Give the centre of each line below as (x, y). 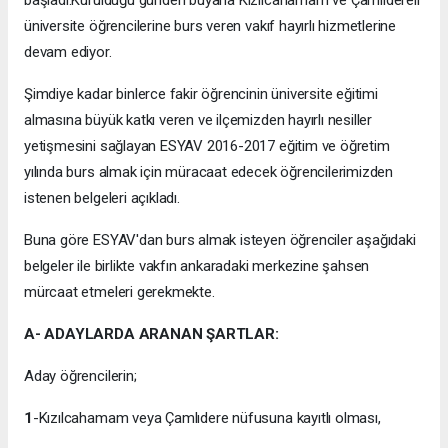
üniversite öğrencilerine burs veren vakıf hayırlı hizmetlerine (210, 26)
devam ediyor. (68, 52)
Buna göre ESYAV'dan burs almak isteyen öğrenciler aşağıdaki (220, 240)
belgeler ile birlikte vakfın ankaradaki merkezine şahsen (197, 266)
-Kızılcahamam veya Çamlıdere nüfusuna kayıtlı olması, (206, 418)
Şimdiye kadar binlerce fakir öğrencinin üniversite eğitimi (201, 94)
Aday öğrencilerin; (80, 376)
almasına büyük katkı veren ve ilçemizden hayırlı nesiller (198, 120)
